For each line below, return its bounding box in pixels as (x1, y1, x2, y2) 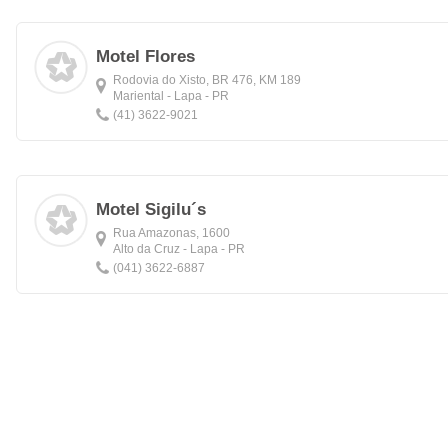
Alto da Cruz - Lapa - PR (113, 242, 245, 256)
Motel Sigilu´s (96, 200, 206, 219)
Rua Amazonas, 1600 (113, 226, 230, 240)
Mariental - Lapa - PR (113, 89, 229, 103)
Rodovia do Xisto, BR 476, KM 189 (113, 73, 301, 87)
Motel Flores (96, 47, 195, 66)
